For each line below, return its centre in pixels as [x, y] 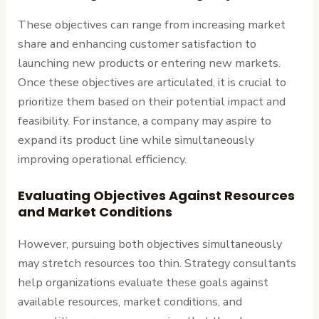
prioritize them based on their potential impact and [152, 101]
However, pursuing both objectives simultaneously [150, 244]
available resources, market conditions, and [130, 301]
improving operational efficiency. [103, 159]
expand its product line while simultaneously [136, 140]
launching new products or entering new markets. [150, 63]
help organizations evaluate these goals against [143, 282]
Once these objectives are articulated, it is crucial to [152, 82]
